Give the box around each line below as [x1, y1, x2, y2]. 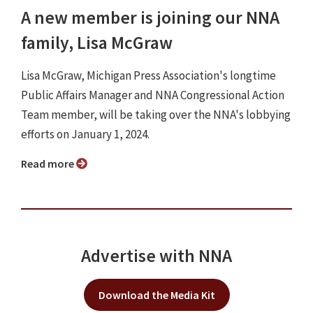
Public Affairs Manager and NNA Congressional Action [21, 87, 284, 103]
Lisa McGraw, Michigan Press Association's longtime [21, 67, 276, 83]
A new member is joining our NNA [21, 6, 279, 29]
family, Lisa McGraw [21, 31, 173, 54]
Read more [27, 156, 76, 170]
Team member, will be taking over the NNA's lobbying [21, 106, 291, 122]
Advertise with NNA [81, 244, 232, 267]
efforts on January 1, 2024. [21, 126, 150, 142]
